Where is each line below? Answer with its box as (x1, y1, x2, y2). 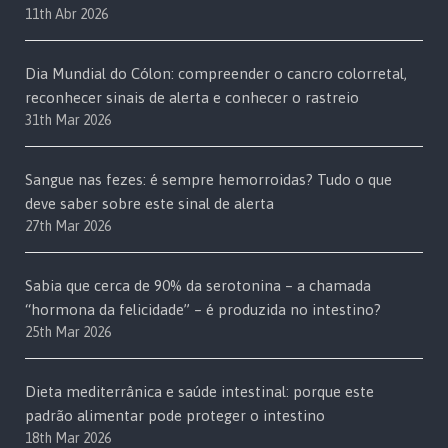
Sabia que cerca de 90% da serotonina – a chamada (25, 277, 371, 295)
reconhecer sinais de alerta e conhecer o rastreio (25, 89, 359, 107)
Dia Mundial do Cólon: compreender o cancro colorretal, (25, 65, 407, 83)
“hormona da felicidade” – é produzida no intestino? (25, 301, 381, 319)
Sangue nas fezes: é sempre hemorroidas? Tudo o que (25, 171, 392, 189)
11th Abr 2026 (25, 6, 108, 23)
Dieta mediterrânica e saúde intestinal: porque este (25, 383, 374, 401)
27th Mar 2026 (25, 218, 111, 235)
